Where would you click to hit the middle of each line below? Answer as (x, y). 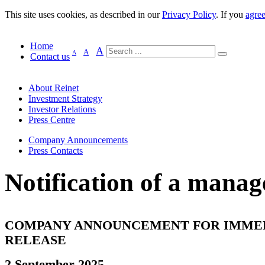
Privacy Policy (189, 14)
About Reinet (54, 88)
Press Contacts (56, 151)
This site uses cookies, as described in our (83, 14)
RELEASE (35, 240)
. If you (231, 14)
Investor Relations (62, 109)
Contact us (50, 56)
